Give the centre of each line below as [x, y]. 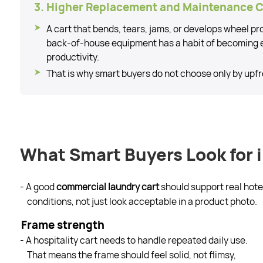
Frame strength [63, 225]
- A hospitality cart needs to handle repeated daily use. [134, 240]
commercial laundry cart [107, 187]
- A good [38, 187]
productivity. [73, 57]
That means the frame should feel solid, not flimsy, [131, 255]
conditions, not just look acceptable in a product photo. [142, 201]
